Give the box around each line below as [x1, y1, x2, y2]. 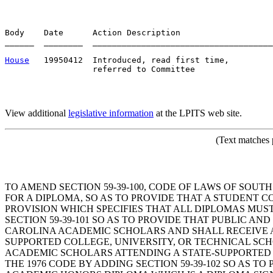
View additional [5, 107, 68, 118]
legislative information [68, 107, 154, 118]
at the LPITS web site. [154, 107, 242, 118]
